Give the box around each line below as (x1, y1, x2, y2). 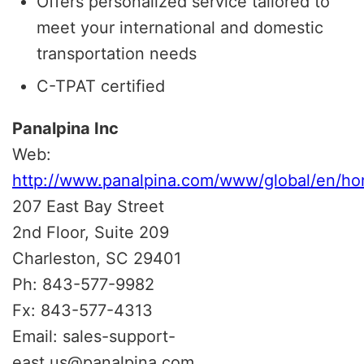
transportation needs (37, 43, 197, 63)
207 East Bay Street (12, 196, 164, 216)
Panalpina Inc (12, 118, 119, 138)
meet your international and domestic (37, 17, 323, 37)
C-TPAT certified (37, 76, 165, 96)
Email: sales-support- (12, 326, 175, 346)
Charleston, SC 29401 (12, 248, 181, 268)
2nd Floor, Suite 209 (12, 222, 169, 242)
